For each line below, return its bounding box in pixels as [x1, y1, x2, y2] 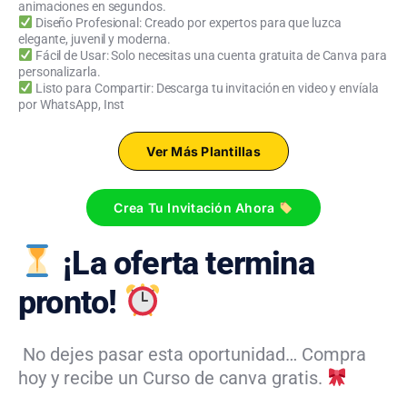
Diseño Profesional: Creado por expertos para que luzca [32, 15, 342, 30]
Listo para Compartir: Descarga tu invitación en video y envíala [32, 80, 379, 95]
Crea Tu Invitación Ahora [114, 199, 279, 215]
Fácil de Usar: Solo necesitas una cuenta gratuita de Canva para [32, 47, 387, 63]
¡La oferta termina [55, 243, 314, 283]
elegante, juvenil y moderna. [18, 31, 172, 46]
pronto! [18, 283, 124, 322]
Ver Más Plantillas [146, 143, 261, 159]
